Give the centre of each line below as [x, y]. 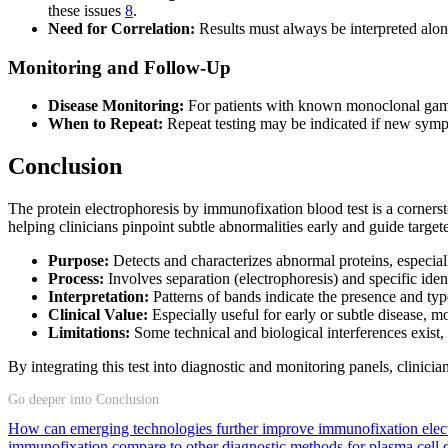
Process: [76, 279]
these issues [86, 10]
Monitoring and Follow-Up [119, 67]
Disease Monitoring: [116, 106]
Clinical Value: [98, 315]
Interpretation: [98, 297]
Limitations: [89, 333]
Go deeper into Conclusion [83, 400]
